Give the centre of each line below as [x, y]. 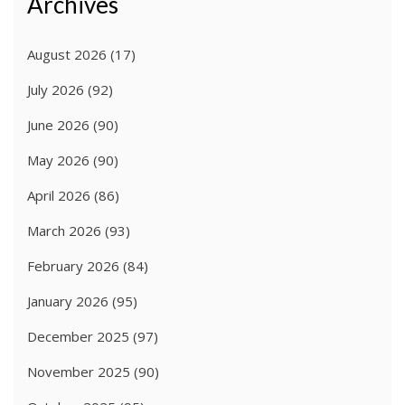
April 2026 [59, 196]
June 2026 [58, 125]
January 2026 [68, 301]
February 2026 [73, 266]
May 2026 [58, 160]
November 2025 [79, 372]
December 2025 [78, 337]
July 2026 [56, 90]
